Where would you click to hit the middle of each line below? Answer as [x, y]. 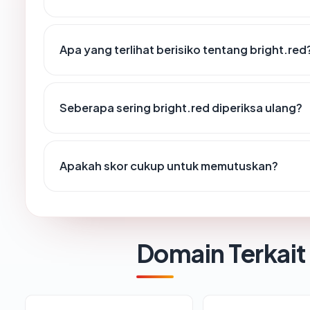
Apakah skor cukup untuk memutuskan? [169, 166]
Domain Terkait [221, 253]
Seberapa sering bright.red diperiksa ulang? [181, 108]
